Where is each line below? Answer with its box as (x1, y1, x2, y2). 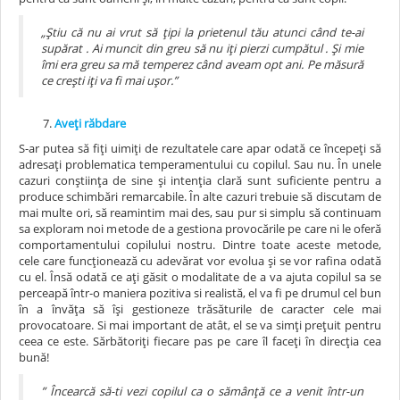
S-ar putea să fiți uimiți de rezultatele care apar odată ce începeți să (19, 139, 381, 156)
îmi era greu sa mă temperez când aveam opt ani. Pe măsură (41, 55, 363, 72)
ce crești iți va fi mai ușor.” (41, 71, 178, 88)
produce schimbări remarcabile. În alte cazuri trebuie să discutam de (19, 187, 381, 204)
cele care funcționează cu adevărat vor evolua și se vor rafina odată (19, 252, 381, 269)
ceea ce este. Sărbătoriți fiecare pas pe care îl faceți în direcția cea (19, 332, 381, 349)
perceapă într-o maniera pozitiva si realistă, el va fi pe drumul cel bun (19, 284, 381, 301)
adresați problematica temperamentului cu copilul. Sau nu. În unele (19, 155, 381, 172)
